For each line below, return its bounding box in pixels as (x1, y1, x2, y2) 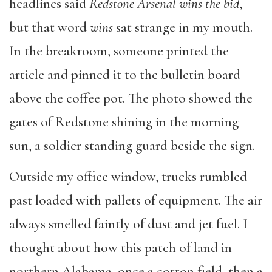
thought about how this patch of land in (9, 239, 232, 256)
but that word (9, 19, 90, 36)
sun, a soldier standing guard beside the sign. (9, 137, 255, 154)
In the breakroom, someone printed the (9, 42, 229, 59)
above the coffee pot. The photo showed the (9, 90, 253, 107)
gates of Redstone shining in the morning (9, 114, 239, 131)
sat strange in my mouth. (113, 19, 253, 36)
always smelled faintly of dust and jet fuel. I (9, 215, 248, 233)
